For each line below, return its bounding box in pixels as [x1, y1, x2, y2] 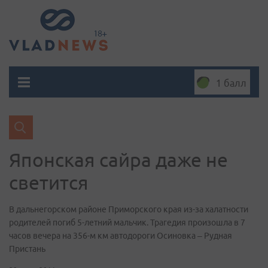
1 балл [216, 78, 246, 89]
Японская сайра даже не [9, 149, 228, 170]
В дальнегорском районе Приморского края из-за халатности [9, 205, 248, 214]
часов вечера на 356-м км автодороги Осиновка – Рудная [9, 231, 232, 240]
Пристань [9, 244, 45, 254]
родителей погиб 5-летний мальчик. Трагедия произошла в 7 [9, 218, 245, 227]
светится [9, 172, 89, 193]
